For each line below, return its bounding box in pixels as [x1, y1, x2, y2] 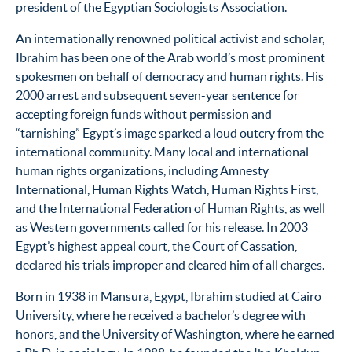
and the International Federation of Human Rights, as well [16, 200, 325, 215]
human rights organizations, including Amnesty [16, 163, 269, 178]
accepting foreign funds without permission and [16, 106, 272, 121]
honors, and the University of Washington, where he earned [16, 326, 335, 341]
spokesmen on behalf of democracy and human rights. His [16, 68, 324, 83]
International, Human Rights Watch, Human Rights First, [16, 181, 318, 196]
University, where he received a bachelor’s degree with [16, 307, 306, 322]
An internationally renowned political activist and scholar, [16, 31, 324, 46]
